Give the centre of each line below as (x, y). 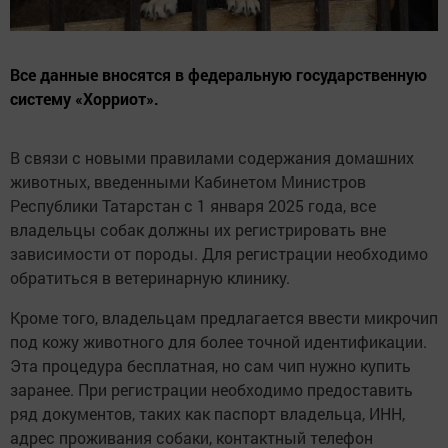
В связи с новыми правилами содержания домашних (212, 157)
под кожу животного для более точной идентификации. (218, 341)
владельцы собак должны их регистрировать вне (198, 229)
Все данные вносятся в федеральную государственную (218, 74)
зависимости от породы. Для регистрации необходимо (219, 253)
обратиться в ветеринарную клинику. (150, 277)
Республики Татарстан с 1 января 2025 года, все (193, 205)
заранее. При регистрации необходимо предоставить (211, 389)
